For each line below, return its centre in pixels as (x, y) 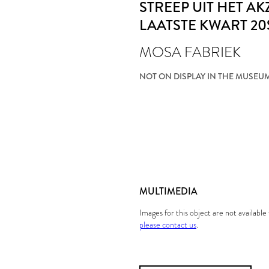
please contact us (168, 225)
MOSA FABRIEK (190, 52)
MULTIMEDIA (168, 191)
